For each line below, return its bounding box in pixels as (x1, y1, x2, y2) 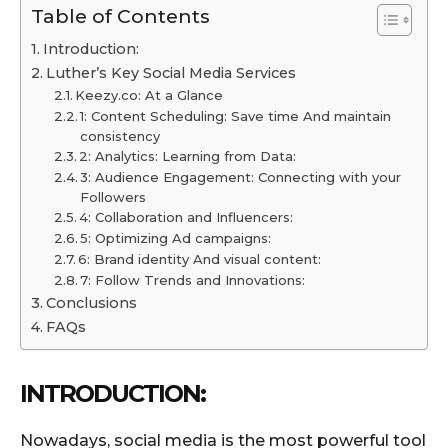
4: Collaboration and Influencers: (79, 208, 298, 225)
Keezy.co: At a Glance (75, 86, 228, 103)
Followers (80, 188, 155, 205)
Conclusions (45, 293, 145, 312)
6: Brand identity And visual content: (78, 250, 326, 267)
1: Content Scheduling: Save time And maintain (80, 107, 392, 124)
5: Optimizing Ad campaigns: (80, 229, 276, 246)
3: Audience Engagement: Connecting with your (80, 168, 402, 185)
